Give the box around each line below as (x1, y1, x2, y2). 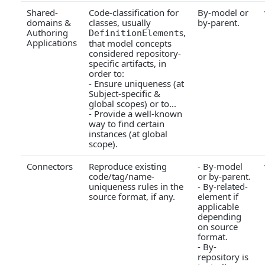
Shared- (27, 7, 58, 19)
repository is (198, 251, 248, 263)
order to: (89, 67, 124, 80)
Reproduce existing (89, 160, 167, 173)
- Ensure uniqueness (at (89, 77, 184, 90)
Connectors (27, 160, 73, 173)
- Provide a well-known (89, 108, 182, 120)
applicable (198, 201, 239, 213)
